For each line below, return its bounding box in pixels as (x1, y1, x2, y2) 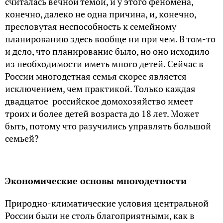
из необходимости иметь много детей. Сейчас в (5, 58, 204, 70)
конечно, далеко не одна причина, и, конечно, (5, 8, 196, 20)
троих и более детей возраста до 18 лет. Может (5, 108, 199, 119)
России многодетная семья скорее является (5, 70, 187, 82)
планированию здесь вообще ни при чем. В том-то (5, 33, 216, 45)
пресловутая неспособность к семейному (5, 20, 176, 32)
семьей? (5, 132, 39, 144)
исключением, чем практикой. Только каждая (5, 83, 196, 95)
